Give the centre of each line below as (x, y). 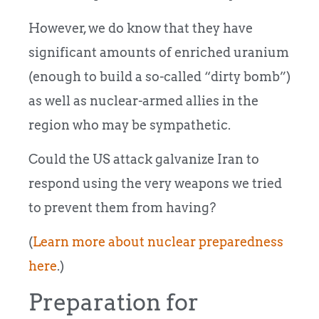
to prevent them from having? (122, 208)
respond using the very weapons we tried (155, 184)
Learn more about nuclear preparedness (158, 242)
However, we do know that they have (141, 28)
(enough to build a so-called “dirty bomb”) (159, 76)
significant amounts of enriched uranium (159, 52)
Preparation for (114, 302)
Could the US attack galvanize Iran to (144, 159)
